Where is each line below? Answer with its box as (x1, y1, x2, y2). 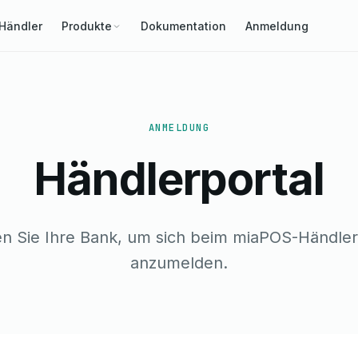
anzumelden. (130, 253, 228, 272)
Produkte (62, 18, 113, 33)
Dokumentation (141, 18, 227, 33)
